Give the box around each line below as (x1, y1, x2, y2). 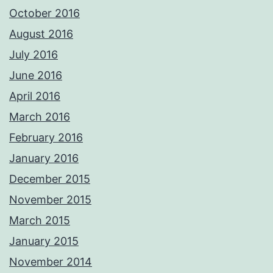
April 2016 (9, 90, 60, 103)
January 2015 (9, 235, 79, 248)
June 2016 (9, 69, 62, 82)
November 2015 (9, 193, 91, 207)
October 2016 (9, 7, 80, 20)
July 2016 (9, 48, 58, 62)
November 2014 (9, 255, 92, 269)
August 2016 (9, 27, 73, 41)
